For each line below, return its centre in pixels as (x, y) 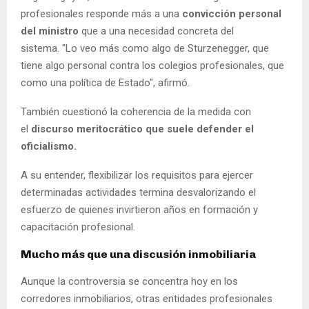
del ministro (50, 31)
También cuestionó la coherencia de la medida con (136, 111)
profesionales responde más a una (101, 13)
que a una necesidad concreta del (156, 31)
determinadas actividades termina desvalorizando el (138, 192)
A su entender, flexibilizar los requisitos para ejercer (137, 175)
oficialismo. (49, 146)
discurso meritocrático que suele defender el (142, 129)
